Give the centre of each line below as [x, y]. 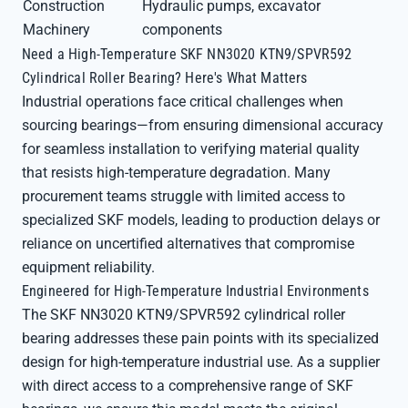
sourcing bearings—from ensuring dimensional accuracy [203, 125]
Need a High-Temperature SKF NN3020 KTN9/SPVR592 [187, 54]
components [182, 30]
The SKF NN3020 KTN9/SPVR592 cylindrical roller [184, 315]
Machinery [56, 30]
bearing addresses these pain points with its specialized [200, 338]
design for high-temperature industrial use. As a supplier [201, 362]
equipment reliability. [88, 267]
